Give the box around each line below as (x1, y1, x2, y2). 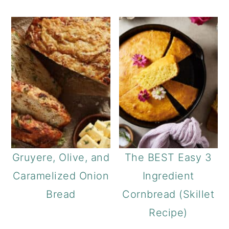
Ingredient (142, 170, 194, 182)
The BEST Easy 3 (124, 151, 212, 164)
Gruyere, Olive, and (12, 151, 110, 164)
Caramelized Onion (12, 170, 109, 182)
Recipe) (149, 207, 188, 219)
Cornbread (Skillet (122, 188, 215, 201)
